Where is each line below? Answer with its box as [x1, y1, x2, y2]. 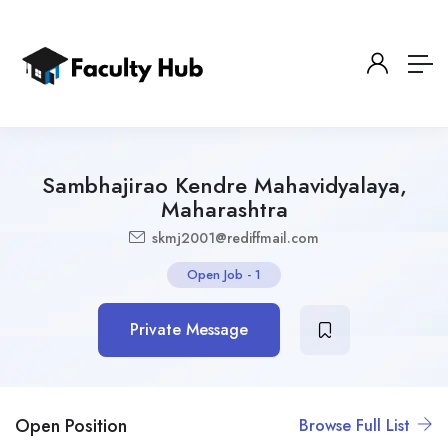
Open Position [15, 412, 127, 439]
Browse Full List [299, 414, 415, 437]
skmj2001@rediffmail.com [148, 228, 319, 248]
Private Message [130, 318, 248, 341]
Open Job [187, 265, 243, 284]
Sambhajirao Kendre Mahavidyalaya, [41, 169, 407, 201]
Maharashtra [160, 193, 288, 225]
